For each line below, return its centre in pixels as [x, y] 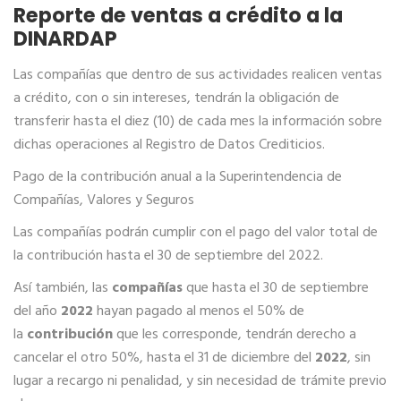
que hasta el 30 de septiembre [276, 288]
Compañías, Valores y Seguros [104, 200]
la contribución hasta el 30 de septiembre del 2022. [168, 256]
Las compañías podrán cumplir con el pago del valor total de [196, 233]
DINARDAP [70, 38]
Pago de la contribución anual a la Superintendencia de [178, 177]
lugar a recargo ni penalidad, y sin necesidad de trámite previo [200, 381]
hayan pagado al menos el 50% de [199, 311]
